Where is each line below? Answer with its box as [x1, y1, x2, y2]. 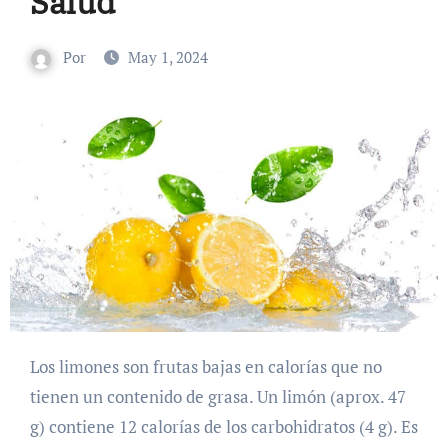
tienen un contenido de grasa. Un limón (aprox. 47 [29, 385, 406, 409]
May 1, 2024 [128, 47, 208, 67]
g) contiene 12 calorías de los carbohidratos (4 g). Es [29, 415, 418, 439]
